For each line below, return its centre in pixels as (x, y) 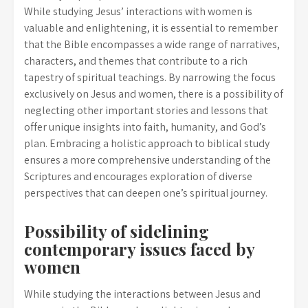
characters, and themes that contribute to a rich (136, 61)
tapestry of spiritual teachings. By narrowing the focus (150, 77)
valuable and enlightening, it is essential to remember (151, 28)
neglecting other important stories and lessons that (146, 110)
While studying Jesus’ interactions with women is (138, 11)
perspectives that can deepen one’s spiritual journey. (146, 193)
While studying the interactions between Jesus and (142, 294)
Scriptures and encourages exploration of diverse (138, 176)
